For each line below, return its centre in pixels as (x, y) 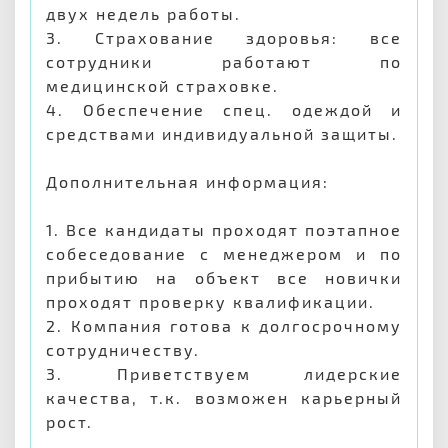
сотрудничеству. (123, 349)
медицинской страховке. (162, 85)
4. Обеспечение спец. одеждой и (224, 109)
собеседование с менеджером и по (224, 253)
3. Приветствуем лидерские (224, 373)
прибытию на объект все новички (224, 277)
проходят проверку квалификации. (210, 301)
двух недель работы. (143, 13)
